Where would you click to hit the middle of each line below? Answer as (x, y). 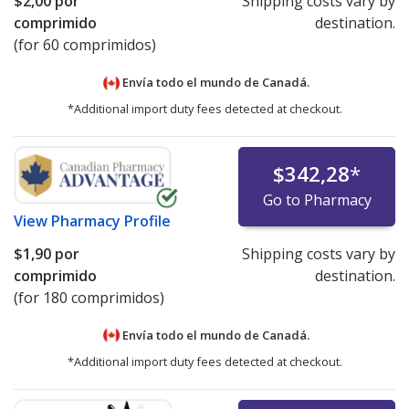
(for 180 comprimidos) (89, 298)
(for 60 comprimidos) (85, 45)
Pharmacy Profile (111, 221)
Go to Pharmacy (317, 200)
